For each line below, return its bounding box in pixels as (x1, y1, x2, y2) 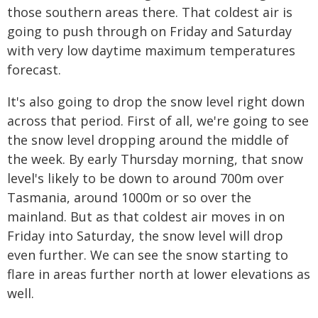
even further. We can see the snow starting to (7, 246, 288, 263)
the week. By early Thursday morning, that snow (7, 150, 303, 168)
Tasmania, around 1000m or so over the (7, 189, 251, 206)
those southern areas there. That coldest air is (7, 4, 292, 21)
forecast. (7, 61, 61, 78)
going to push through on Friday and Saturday (7, 23, 292, 40)
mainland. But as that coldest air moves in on (7, 208, 285, 225)
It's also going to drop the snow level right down (7, 93, 305, 110)
